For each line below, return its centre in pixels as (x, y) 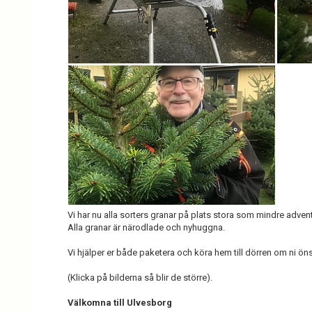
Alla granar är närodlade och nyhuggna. (146, 227)
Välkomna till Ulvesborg (120, 303)
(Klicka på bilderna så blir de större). (140, 278)
